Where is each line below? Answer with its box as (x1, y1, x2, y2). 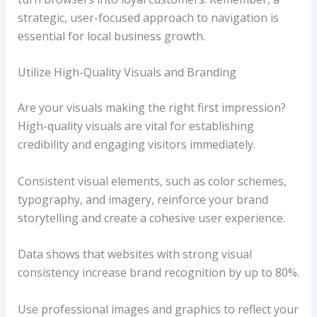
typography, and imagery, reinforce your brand (17, 191, 268, 207)
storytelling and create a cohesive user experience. (17, 209, 285, 226)
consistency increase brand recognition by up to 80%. (17, 265, 299, 281)
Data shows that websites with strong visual (17, 246, 252, 263)
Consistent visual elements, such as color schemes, (17, 173, 287, 189)
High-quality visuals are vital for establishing (17, 118, 254, 134)
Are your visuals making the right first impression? (17, 100, 286, 116)
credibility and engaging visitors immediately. (17, 137, 255, 153)
